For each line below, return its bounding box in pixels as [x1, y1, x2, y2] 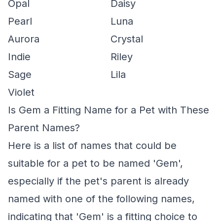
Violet [8, 86, 35, 98]
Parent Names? [8, 122, 80, 134]
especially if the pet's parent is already [8, 175, 189, 187]
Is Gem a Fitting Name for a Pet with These [8, 104, 209, 116]
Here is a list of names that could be [8, 140, 177, 151]
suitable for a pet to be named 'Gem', [8, 157, 183, 169]
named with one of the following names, [8, 193, 195, 205]
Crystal [110, 33, 143, 45]
